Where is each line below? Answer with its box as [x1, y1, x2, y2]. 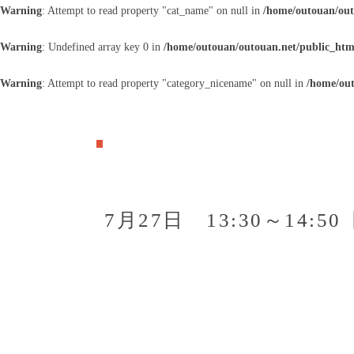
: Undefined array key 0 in [42, 41, 164, 53]
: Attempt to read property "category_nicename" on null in [42, 77, 307, 89]
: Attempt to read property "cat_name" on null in [42, 5, 263, 17]
